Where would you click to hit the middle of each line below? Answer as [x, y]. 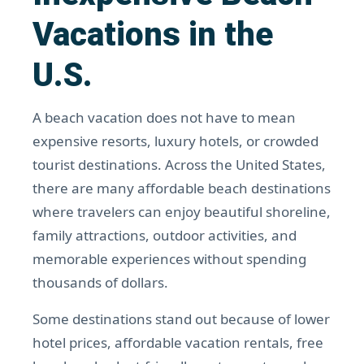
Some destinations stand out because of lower [181, 319]
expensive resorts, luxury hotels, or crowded [175, 141]
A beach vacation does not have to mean [164, 117]
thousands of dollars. [100, 282]
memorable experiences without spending [169, 259]
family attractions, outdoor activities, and [165, 235]
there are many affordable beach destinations [182, 188]
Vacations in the [153, 35]
